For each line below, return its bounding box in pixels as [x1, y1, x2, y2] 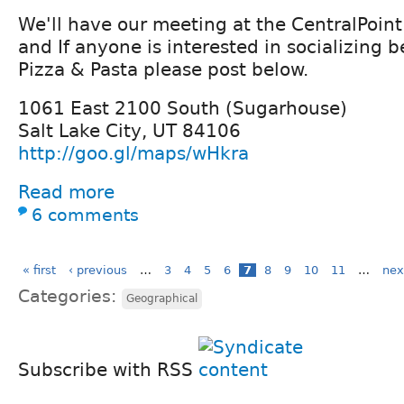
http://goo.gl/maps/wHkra [18, 142, 249, 164]
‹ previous [69, 262, 127, 277]
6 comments [32, 205, 139, 225]
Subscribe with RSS [18, 359, 198, 381]
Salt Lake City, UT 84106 [18, 119, 241, 142]
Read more [18, 180, 115, 203]
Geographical [126, 292, 197, 306]
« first [23, 262, 56, 277]
